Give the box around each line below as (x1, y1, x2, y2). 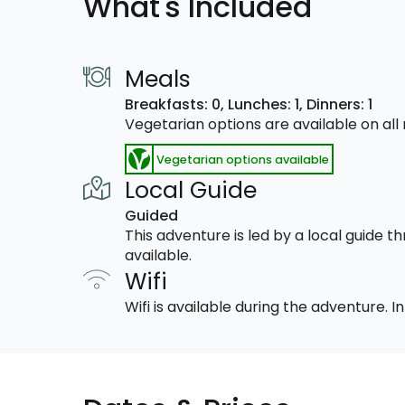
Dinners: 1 (306, 94, 372, 115)
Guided (125, 205, 178, 226)
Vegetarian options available (156, 151, 329, 167)
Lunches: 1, (228, 94, 306, 115)
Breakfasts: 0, (125, 94, 228, 115)
